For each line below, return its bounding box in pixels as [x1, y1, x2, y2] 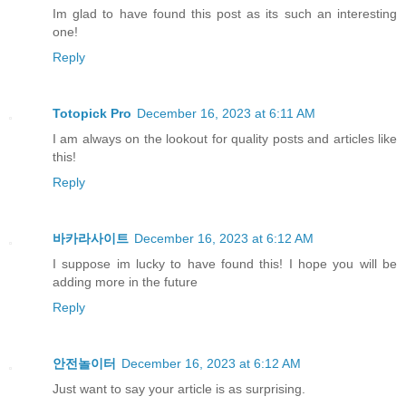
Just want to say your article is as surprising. [53, 381, 305, 396]
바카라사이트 [53, 230, 129, 246]
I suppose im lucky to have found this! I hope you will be [53, 256, 397, 271]
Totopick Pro [53, 105, 131, 121]
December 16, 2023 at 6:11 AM [137, 105, 315, 121]
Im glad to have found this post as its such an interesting [53, 5, 397, 21]
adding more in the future [53, 274, 198, 289]
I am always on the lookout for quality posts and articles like [53, 130, 397, 146]
